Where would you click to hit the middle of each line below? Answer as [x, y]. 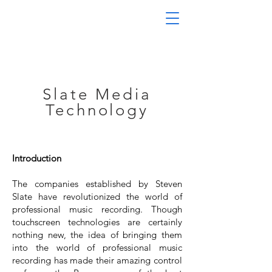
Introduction [37, 158]
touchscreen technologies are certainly [97, 222]
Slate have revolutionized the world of [97, 196]
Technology [97, 110]
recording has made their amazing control [97, 260]
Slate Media [97, 94]
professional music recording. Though [97, 209]
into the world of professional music [97, 247]
